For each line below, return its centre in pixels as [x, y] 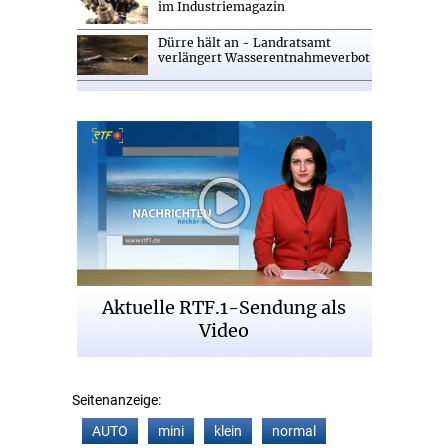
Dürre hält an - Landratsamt [244, 43]
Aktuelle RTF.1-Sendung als [224, 308]
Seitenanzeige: [116, 400]
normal [293, 431]
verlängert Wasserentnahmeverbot [263, 58]
